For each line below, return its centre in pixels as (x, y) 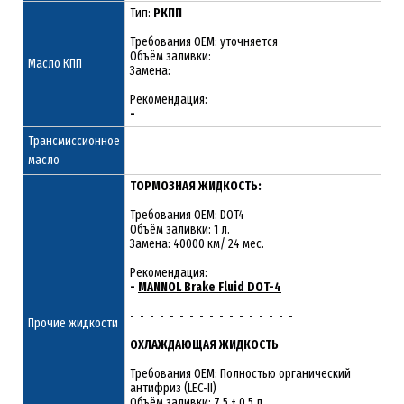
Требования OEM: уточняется (204, 41)
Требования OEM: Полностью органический (240, 373)
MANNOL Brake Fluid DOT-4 (210, 287)
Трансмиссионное (74, 141)
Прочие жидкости (73, 323)
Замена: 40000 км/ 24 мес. (197, 243)
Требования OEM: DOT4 (187, 215)
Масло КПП (55, 63)
